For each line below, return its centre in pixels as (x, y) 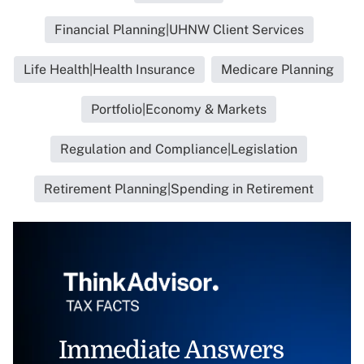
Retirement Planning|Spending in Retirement (179, 189)
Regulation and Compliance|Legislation (179, 149)
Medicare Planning (277, 70)
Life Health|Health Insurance (109, 70)
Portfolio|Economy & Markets (179, 110)
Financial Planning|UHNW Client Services (179, 30)
